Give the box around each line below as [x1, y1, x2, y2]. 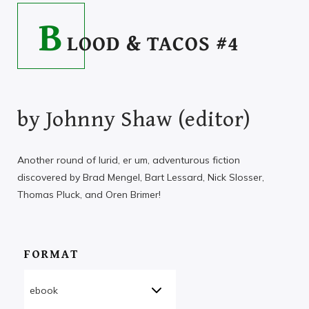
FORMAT [24, 247, 79, 261]
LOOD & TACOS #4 [67, 27, 240, 58]
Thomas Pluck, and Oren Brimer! [17, 188, 161, 201]
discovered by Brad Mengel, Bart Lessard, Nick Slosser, [17, 170, 264, 183]
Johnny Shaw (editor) [45, 106, 251, 132]
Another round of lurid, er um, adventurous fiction [17, 153, 240, 166]
